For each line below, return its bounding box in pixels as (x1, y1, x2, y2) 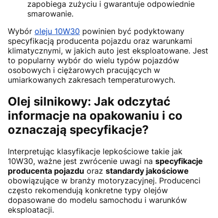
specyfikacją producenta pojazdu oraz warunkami (8, 36, 192, 46)
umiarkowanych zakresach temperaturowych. (8, 74, 175, 85)
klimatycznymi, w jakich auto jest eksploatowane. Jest (8, 45, 208, 55)
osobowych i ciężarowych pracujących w (8, 65, 160, 75)
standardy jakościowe (106, 165, 189, 176)
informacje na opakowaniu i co (8, 108, 182, 123)
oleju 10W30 (35, 26, 80, 36)
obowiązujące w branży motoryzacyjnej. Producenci (8, 175, 200, 185)
